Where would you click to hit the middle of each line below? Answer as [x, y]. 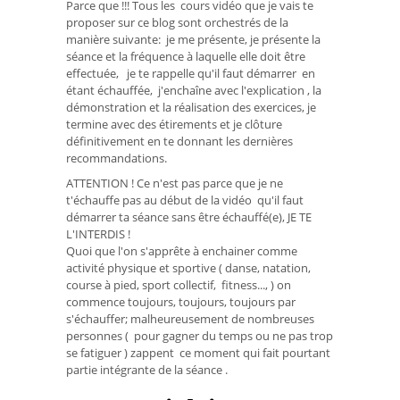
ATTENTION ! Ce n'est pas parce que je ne [175, 183]
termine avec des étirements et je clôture [174, 124]
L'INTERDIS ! [98, 234]
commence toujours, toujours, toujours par [181, 302]
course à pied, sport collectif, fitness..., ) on [179, 285]
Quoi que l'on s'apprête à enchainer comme [182, 251]
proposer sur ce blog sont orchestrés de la [177, 22]
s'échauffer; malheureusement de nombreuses [190, 319]
